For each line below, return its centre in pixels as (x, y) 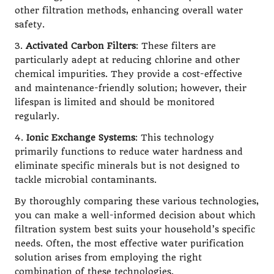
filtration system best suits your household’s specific (135, 230)
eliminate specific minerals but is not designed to (127, 166)
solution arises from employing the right (108, 258)
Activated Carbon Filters (81, 46)
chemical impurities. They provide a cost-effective (128, 75)
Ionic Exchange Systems (81, 138)
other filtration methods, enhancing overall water (129, 11)
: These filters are (176, 46)
